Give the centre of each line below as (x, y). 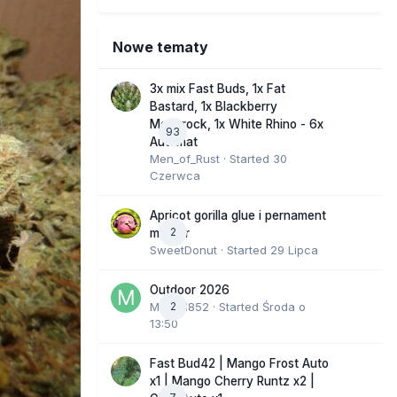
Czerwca (175, 175)
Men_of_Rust (185, 158)
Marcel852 (179, 306)
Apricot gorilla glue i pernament (238, 215)
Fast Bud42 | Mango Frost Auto (239, 363)
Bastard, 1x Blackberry (214, 106)
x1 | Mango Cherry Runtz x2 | (232, 381)
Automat (174, 141)
